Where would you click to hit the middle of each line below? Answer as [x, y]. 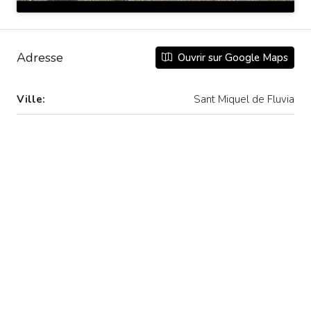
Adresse [40, 57]
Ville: [31, 100]
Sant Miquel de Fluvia [244, 100]
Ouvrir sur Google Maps [232, 58]
